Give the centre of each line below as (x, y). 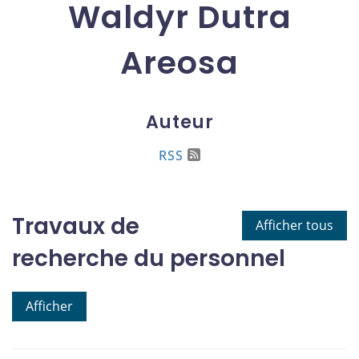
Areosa (179, 63)
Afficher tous (294, 225)
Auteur (179, 122)
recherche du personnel (149, 258)
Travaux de (76, 226)
